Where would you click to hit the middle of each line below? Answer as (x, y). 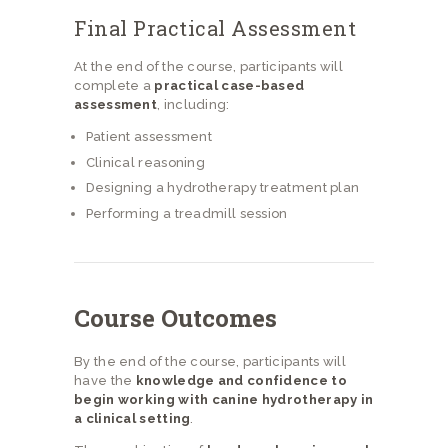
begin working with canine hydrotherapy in (224, 399)
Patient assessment (149, 137)
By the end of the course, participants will (210, 361)
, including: (193, 105)
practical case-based (229, 86)
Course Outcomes (175, 317)
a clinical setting (132, 418)
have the (105, 380)
